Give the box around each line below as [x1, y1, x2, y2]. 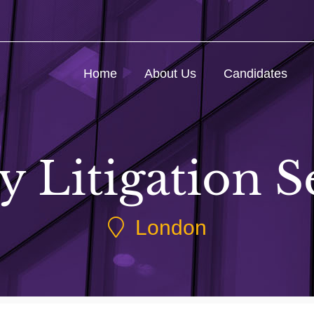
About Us [144, 67, 196, 81]
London [123, 216, 207, 240]
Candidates [224, 67, 287, 81]
